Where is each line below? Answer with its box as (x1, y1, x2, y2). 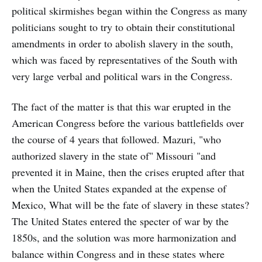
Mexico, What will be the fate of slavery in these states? (12, 197, 249, 212)
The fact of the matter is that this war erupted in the (12, 99, 231, 113)
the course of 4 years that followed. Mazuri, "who (12, 132, 221, 146)
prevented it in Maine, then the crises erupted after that (12, 164, 244, 179)
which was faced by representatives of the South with (12, 52, 237, 67)
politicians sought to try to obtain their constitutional (12, 19, 235, 34)
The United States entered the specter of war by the (12, 213, 229, 228)
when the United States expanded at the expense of (12, 181, 226, 195)
